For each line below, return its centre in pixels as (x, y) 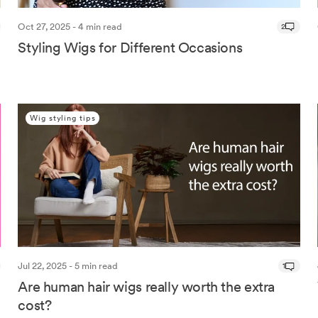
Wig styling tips (63, 117)
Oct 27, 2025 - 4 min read (70, 26)
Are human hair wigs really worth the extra (146, 287)
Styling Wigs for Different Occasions (130, 47)
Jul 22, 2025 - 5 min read (68, 266)
